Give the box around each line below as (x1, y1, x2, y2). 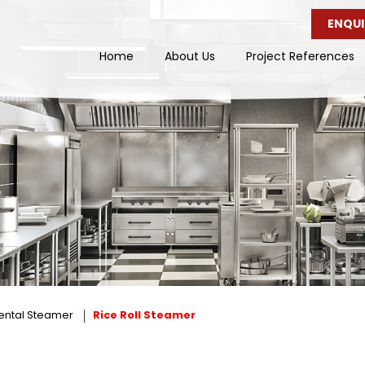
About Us (165, 48, 216, 65)
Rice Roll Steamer (92, 307, 196, 323)
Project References (246, 48, 355, 65)
